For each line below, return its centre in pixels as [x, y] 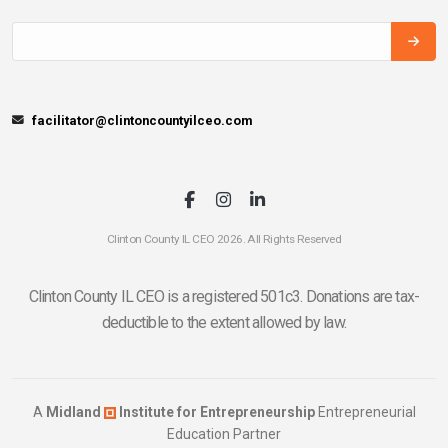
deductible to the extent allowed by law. [224, 322]
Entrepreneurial [365, 411]
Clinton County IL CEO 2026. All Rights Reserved [224, 238]
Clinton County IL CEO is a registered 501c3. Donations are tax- [224, 296]
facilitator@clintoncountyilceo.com [142, 120]
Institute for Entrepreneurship [215, 411]
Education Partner [224, 433]
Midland [74, 411]
